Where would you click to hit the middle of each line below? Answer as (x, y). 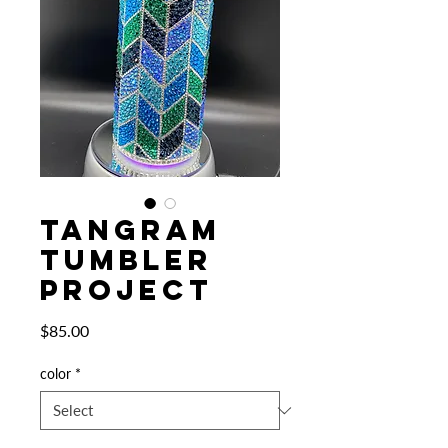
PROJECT (126, 290)
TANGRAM (130, 230)
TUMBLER (126, 260)
